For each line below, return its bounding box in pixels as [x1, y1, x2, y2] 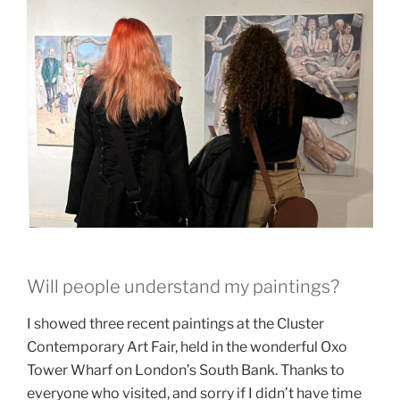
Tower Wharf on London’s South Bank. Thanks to [27, 362, 345, 379]
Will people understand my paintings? [27, 276, 339, 298]
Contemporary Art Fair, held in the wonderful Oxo [27, 338, 347, 356]
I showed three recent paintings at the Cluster [27, 315, 324, 333]
